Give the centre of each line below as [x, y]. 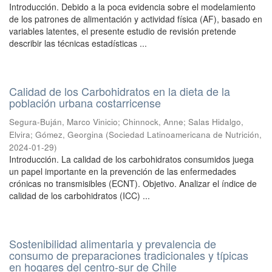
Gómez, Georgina [69, 134]
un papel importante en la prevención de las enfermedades [123, 171]
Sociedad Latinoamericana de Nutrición [184, 134]
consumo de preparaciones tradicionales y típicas [129, 255]
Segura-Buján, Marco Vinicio [63, 122]
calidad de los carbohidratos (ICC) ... [80, 195]
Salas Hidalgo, [216, 122]
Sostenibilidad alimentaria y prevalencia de [113, 243]
